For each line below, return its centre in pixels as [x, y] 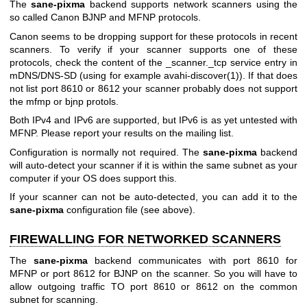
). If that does [269, 75]
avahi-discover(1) [202, 75]
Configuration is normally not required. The [106, 152]
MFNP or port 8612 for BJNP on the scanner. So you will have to [153, 274]
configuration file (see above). [130, 209]
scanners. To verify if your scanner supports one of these [153, 49]
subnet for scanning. [54, 300]
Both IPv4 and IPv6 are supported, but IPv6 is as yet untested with [153, 120]
